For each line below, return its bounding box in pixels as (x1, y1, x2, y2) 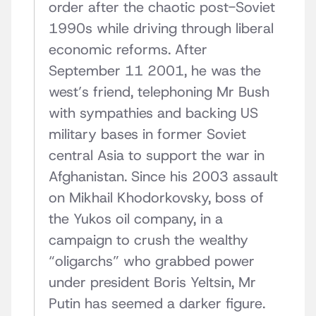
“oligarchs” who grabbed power (49, 252, 255, 271)
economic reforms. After (49, 40, 207, 59)
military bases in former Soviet (49, 125, 246, 144)
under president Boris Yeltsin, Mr (49, 273, 256, 292)
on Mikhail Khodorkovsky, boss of (49, 188, 264, 207)
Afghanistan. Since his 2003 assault (49, 167, 278, 186)
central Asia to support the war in (49, 146, 265, 165)
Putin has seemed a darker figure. (49, 294, 265, 313)
